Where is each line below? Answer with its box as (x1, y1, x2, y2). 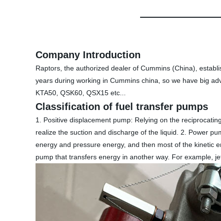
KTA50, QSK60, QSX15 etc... (36, 89, 126, 97)
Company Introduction (36, 49, 141, 60)
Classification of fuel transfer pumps (36, 101, 208, 112)
